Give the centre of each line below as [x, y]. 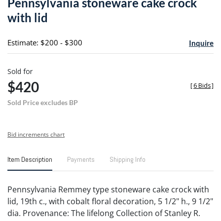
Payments [81, 159]
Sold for [20, 71]
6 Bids [202, 85]
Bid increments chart [36, 134]
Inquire [201, 43]
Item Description [30, 159]
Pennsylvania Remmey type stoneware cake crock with [108, 189]
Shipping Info [128, 159]
